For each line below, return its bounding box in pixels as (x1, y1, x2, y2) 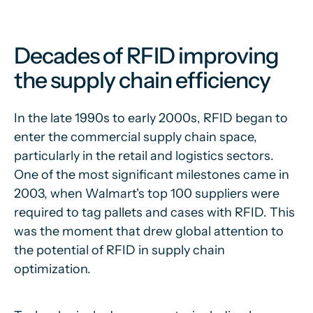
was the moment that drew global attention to (14, 224, 284, 239)
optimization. (14, 261, 91, 277)
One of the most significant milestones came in (14, 167, 289, 182)
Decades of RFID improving (14, 42, 279, 69)
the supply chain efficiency (14, 66, 271, 94)
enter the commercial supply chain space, (14, 129, 257, 145)
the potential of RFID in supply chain (14, 242, 225, 258)
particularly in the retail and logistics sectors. (14, 148, 274, 163)
